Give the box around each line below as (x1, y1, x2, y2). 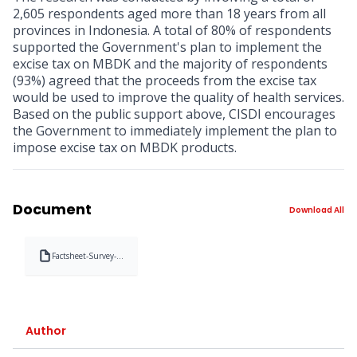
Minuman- (52, 309, 92, 321)
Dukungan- (52, 273, 96, 285)
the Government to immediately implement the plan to (13, 122, 337, 140)
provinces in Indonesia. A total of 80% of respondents (13, 22, 331, 40)
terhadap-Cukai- (52, 297, 112, 309)
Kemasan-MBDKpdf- (52, 333, 124, 345)
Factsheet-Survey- (52, 249, 116, 261)
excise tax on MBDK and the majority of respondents (13, 55, 328, 73)
